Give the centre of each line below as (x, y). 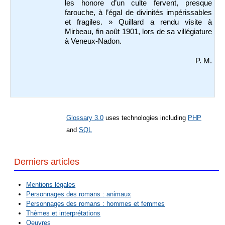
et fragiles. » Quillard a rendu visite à (138, 22)
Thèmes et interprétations (64, 213)
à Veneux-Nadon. (93, 41)
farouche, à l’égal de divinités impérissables (138, 13)
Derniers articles (47, 162)
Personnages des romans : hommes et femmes (96, 204)
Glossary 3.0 (85, 118)
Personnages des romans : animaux (79, 194)
